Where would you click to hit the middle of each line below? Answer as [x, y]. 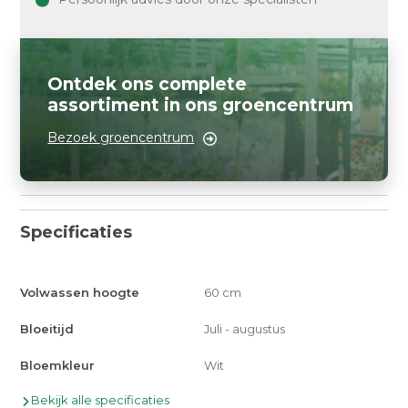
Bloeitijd [47, 329]
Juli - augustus [245, 329]
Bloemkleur [58, 365]
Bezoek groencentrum [121, 138]
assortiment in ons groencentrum [201, 105]
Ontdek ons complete [148, 84]
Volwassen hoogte [80, 292]
